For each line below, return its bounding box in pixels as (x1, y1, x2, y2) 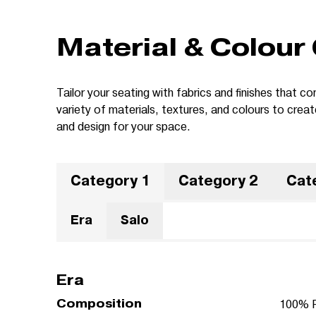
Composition (56, 296, 142, 311)
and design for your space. (56, 119, 190, 133)
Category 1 (71, 172, 150, 190)
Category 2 (178, 172, 258, 190)
